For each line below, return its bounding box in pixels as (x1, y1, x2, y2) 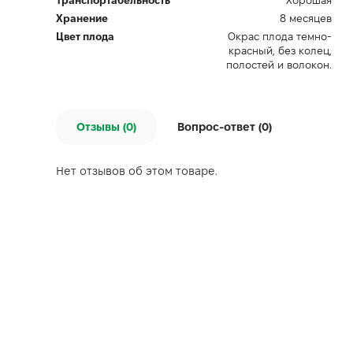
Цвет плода (56, 31, 114, 42)
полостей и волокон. (226, 59, 332, 70)
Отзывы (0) (76, 121, 136, 133)
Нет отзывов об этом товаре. (56, 165, 217, 177)
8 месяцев (280, 13, 332, 24)
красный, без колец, (229, 45, 332, 56)
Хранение (56, 13, 108, 24)
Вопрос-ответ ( (177, 121, 262, 133)
